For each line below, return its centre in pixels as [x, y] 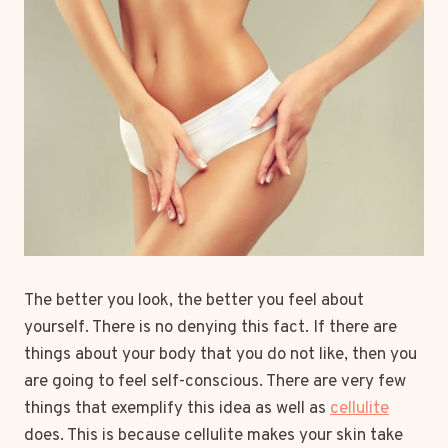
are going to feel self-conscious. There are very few [215, 381]
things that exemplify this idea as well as [177, 408]
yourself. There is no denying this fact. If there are [210, 327]
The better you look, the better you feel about [194, 300]
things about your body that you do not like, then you [220, 354]
